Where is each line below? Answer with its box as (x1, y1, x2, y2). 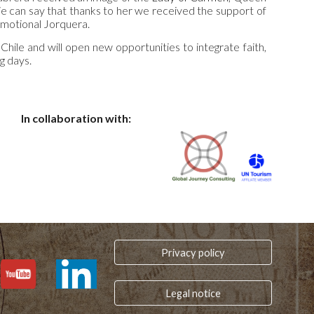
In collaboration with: (21, 111, 132, 125)
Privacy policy (161, 246, 225, 259)
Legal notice (165, 287, 221, 299)
